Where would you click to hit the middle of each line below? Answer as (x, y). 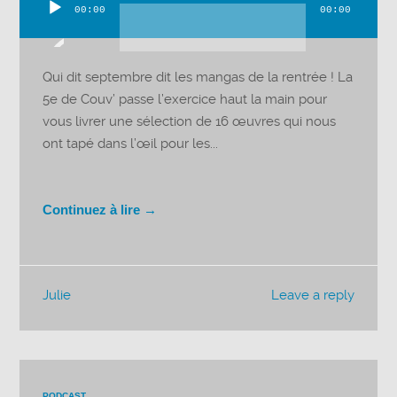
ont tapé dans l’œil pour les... (131, 143)
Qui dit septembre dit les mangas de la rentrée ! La (198, 77)
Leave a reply (312, 296)
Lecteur (43, 21)
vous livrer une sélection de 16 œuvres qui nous (190, 121)
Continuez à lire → (100, 209)
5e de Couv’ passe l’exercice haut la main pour (185, 99)
